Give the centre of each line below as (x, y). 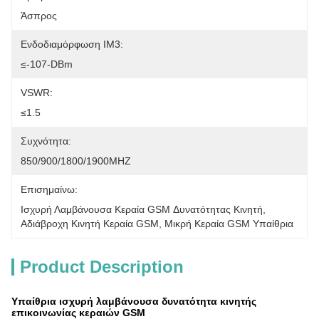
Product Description (102, 267)
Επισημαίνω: (49, 189)
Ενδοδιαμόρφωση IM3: (72, 44)
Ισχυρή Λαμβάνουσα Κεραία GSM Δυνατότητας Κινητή (142, 209)
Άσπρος (39, 16)
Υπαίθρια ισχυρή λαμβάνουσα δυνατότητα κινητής (134, 301)
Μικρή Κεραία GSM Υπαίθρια (229, 224)
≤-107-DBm (47, 64)
